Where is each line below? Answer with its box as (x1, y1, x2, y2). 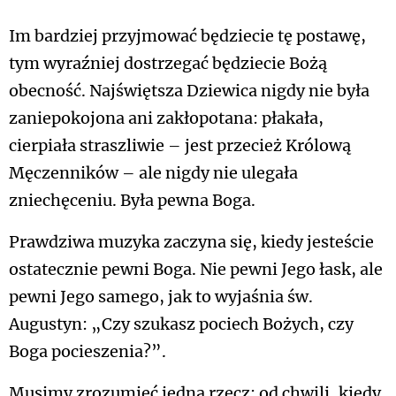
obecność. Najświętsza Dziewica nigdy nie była (9, 81, 369, 101)
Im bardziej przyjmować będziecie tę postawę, (9, 27, 366, 46)
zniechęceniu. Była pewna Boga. (9, 191, 255, 210)
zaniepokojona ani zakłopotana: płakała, (9, 109, 324, 128)
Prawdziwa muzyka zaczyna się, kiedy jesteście (9, 232, 374, 252)
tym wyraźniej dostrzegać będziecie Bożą (9, 54, 327, 73)
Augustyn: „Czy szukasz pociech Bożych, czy (9, 315, 354, 334)
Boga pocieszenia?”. (9, 342, 166, 362)
